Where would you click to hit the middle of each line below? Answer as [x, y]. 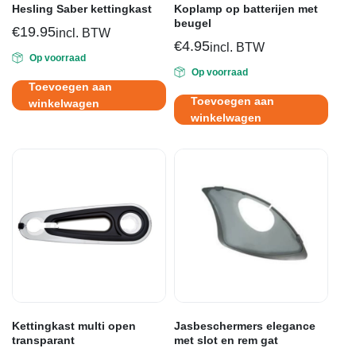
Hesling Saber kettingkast [82, 8]
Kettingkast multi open [74, 325]
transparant [43, 340]
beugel [193, 23]
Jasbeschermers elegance [245, 325]
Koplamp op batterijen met [246, 8]
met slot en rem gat [226, 340]
